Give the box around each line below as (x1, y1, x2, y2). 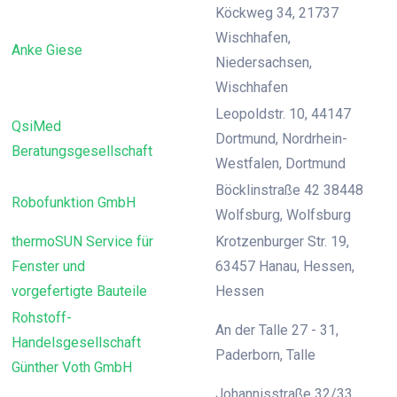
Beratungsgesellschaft (12, 143, 152, 160)
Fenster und (12, 258, 85, 275)
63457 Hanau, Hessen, (215, 258, 354, 275)
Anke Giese (12, 42, 82, 58)
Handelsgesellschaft (12, 334, 141, 351)
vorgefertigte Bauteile (12, 283, 147, 300)
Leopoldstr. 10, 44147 (215, 105, 351, 122)
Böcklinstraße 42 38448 (215, 182, 363, 198)
